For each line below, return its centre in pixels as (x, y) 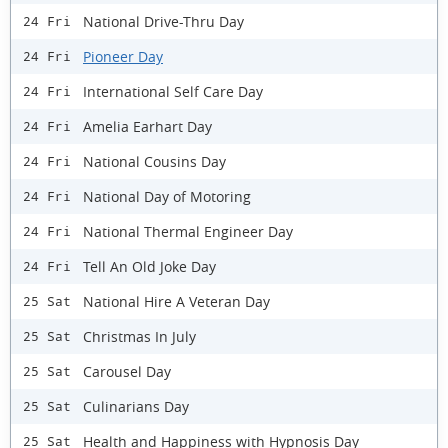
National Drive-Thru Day (163, 21)
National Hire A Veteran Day (176, 301)
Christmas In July (139, 336)
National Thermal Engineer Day (188, 231)
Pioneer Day (123, 56)
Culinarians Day (136, 406)
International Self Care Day (173, 91)
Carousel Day (127, 371)
